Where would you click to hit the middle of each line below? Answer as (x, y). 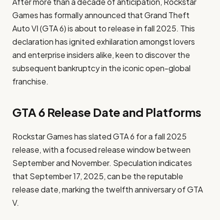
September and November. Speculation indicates (102, 163)
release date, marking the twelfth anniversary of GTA (108, 190)
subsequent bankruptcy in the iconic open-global (101, 68)
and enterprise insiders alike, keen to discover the (101, 55)
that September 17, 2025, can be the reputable (98, 176)
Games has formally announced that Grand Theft (101, 15)
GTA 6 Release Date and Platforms (107, 112)
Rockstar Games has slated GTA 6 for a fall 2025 (99, 137)
